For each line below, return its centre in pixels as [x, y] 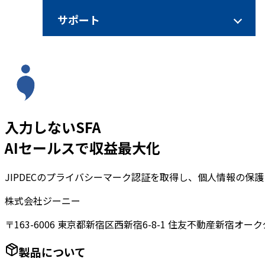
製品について [52, 251]
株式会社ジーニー [43, 200]
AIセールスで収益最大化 [83, 147]
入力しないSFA [53, 127]
